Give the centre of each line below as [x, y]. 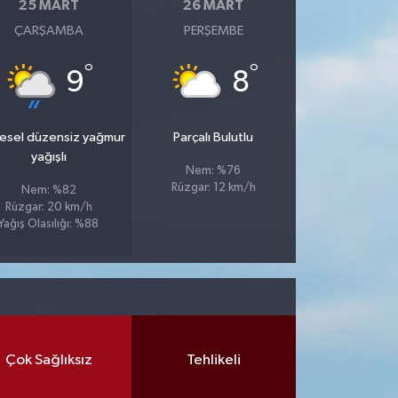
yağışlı [48, 157]
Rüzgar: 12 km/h [213, 188]
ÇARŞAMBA [48, 31]
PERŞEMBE [213, 31]
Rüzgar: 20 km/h [48, 208]
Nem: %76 [214, 171]
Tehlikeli [213, 360]
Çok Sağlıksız [48, 360]
